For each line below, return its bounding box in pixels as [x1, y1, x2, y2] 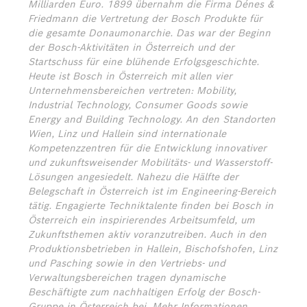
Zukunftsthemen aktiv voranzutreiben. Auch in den [28, 228, 267, 241]
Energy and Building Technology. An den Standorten [28, 113, 275, 125]
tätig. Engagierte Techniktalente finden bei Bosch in [28, 199, 273, 212]
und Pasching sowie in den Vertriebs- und [28, 257, 225, 269]
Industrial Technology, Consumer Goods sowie [28, 99, 247, 111]
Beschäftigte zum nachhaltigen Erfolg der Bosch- [28, 286, 260, 298]
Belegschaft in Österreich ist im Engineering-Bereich [28, 185, 276, 197]
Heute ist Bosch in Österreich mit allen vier [28, 70, 232, 82]
